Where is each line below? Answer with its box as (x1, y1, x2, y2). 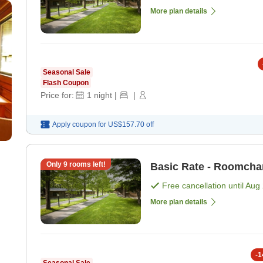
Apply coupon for (52, 120, 106, 129)
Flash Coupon (43, 79, 89, 87)
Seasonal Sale (43, 68, 90, 77)
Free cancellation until (162, 181, 245, 191)
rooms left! (67, 160, 106, 169)
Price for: (41, 90, 74, 100)
